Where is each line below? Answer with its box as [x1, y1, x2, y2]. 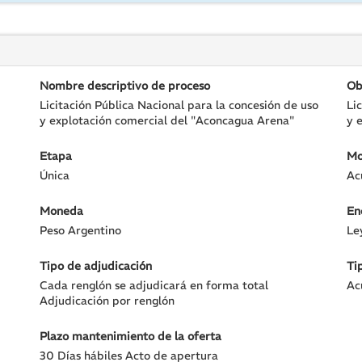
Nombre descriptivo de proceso [40, 78, 211, 93]
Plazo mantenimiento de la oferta [40, 329, 222, 343]
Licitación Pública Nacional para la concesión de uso [40, 98, 319, 112]
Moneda [40, 204, 84, 218]
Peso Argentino [40, 223, 122, 238]
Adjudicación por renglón [40, 293, 175, 308]
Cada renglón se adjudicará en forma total [40, 278, 269, 293]
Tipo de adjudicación [40, 259, 153, 273]
